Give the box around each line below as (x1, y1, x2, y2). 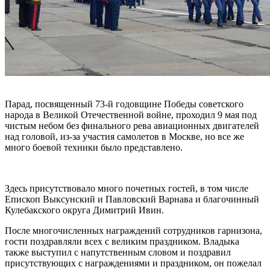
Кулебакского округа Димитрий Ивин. (5, 205, 164, 216)
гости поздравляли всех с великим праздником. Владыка (5, 236, 239, 247)
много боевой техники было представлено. (5, 142, 183, 153)
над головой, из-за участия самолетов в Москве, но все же (5, 131, 244, 142)
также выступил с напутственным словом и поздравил (5, 247, 231, 258)
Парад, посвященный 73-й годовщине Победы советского (5, 99, 243, 110)
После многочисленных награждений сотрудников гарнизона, (5, 225, 262, 236)
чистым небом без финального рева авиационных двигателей (5, 121, 259, 131)
